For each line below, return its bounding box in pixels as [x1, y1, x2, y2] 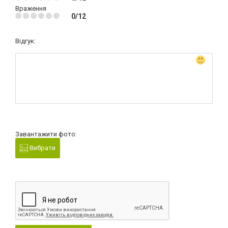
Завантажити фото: [15, 130, 77, 138]
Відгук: [15, 37, 36, 45]
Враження [15, 4, 46, 12]
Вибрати [28, 144, 55, 152]
